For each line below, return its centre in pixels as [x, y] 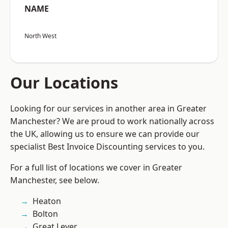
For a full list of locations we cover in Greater [96, 168]
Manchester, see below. [55, 180]
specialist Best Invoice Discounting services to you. [107, 147]
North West [40, 36]
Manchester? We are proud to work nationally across [112, 121]
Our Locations [64, 83]
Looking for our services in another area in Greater [108, 109]
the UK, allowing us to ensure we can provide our [105, 134]
